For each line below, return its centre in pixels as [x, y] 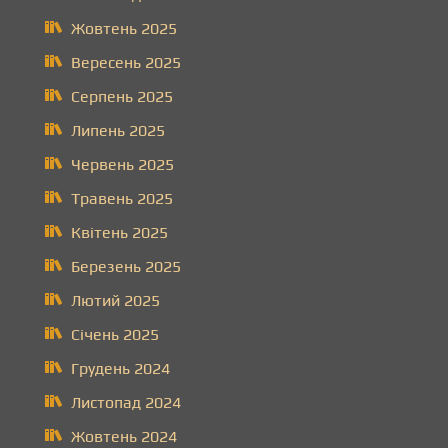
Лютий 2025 [115, 300]
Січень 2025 [115, 334]
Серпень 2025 [122, 96]
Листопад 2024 [126, 402]
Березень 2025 [126, 266]
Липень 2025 [118, 130]
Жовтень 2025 [124, 28]
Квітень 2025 [119, 232]
